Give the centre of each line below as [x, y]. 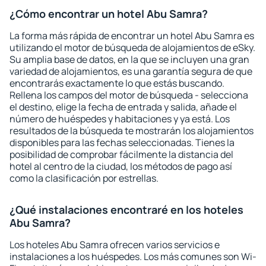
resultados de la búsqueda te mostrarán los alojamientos [132, 131]
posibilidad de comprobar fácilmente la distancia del [121, 154]
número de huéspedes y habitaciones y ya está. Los [120, 119]
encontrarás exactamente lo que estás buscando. [117, 83]
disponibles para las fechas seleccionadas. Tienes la [122, 142]
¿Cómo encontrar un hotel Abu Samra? [109, 14]
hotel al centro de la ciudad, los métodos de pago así [121, 166]
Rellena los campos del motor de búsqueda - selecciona [129, 95]
